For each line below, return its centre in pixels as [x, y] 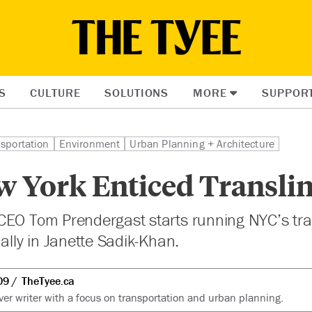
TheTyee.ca [48, 280]
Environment [89, 143]
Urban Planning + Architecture [202, 143]
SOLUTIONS [137, 93]
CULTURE [55, 93]
